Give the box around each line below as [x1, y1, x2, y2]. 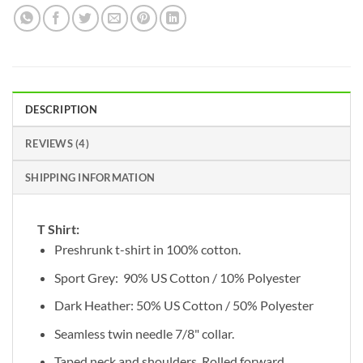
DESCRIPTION [25, 103, 97, 117]
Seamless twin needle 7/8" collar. [53, 325, 234, 341]
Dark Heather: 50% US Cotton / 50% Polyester [53, 297, 314, 314]
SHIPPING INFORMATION [25, 171, 156, 185]
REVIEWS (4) [25, 137, 89, 151]
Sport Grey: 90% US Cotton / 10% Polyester [53, 269, 301, 285]
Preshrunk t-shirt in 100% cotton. [53, 241, 241, 258]
